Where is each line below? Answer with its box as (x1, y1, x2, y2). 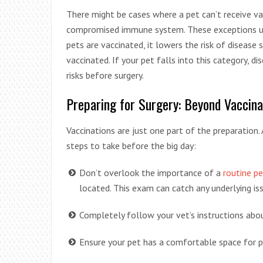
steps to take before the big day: (66, 139, 196, 151)
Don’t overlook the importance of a (79, 166, 223, 178)
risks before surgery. (66, 69, 144, 81)
